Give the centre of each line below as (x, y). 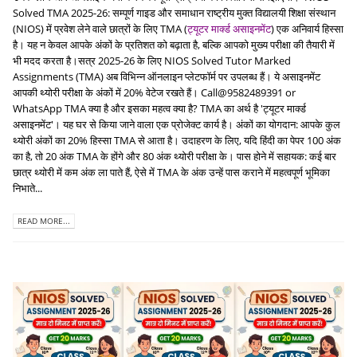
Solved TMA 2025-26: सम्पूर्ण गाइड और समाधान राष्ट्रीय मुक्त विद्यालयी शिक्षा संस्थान (174, 13)
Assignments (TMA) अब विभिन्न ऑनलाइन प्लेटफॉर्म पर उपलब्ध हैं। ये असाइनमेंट (167, 77)
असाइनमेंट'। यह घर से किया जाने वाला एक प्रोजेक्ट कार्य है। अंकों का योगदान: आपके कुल (177, 125)
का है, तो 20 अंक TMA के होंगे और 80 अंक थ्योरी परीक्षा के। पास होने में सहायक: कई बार (175, 157)
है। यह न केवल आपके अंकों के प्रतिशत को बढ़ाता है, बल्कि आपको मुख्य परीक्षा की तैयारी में (174, 45)
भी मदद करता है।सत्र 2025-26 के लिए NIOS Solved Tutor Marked (152, 61)
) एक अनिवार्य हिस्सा (307, 29)
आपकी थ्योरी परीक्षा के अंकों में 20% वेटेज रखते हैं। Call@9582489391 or (154, 93)
